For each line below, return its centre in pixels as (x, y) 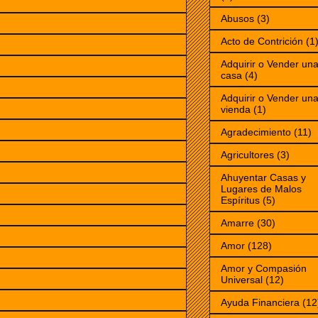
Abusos (237, 19)
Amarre (237, 223)
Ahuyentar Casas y (263, 178)
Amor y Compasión (264, 269)
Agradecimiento (256, 132)
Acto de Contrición (262, 42)
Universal (242, 280)
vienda (236, 110)
